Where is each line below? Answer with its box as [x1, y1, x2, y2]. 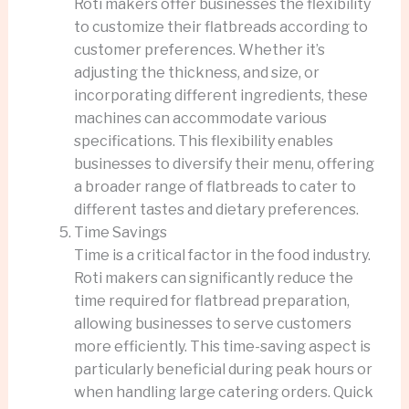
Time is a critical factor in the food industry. [73, 246, 371, 264]
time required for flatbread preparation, [73, 291, 350, 309]
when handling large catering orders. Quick [73, 383, 373, 401]
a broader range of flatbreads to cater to [73, 177, 356, 195]
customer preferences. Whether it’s [73, 40, 325, 58]
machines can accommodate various [73, 109, 327, 127]
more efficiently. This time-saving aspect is [73, 337, 371, 355]
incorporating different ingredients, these [73, 86, 368, 104]
